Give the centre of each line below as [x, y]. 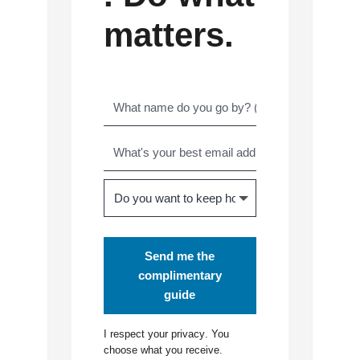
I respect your [137, 334]
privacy [188, 334]
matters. [168, 35]
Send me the [180, 256]
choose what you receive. [163, 350]
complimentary [180, 275]
